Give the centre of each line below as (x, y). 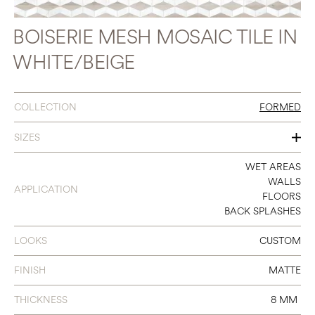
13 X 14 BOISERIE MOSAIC (229, 165)
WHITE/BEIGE (74, 63)
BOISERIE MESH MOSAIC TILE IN (155, 38)
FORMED (280, 108)
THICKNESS (41, 300)
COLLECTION (45, 108)
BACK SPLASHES (263, 212)
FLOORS (282, 197)
